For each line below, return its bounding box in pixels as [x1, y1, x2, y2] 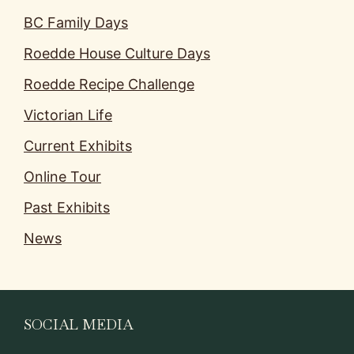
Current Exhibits [24, 137, 132, 154]
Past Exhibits [24, 198, 110, 216]
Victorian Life [24, 106, 112, 123]
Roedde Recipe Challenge [24, 75, 194, 92]
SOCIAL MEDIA [24, 314, 133, 333]
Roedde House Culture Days [24, 44, 210, 62]
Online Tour [24, 168, 101, 185]
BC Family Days [24, 13, 128, 31]
